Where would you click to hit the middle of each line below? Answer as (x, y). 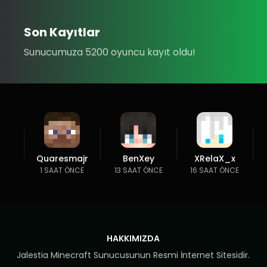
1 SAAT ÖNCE (62, 170)
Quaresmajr (62, 159)
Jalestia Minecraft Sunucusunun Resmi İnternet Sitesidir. (133, 255)
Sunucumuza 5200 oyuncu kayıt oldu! (110, 52)
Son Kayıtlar (62, 32)
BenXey (138, 159)
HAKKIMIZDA (133, 238)
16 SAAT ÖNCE (215, 170)
